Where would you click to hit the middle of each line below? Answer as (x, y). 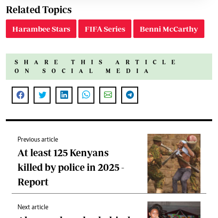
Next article (33, 208)
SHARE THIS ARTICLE (98, 62)
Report (33, 182)
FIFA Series (105, 28)
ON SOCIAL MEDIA (84, 71)
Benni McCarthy (169, 28)
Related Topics (39, 9)
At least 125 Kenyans (63, 152)
